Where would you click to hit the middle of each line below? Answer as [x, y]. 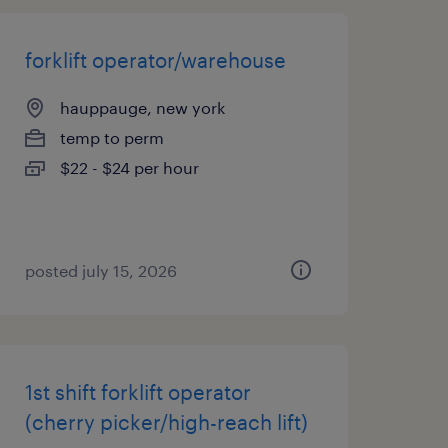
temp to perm [111, 137]
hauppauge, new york [142, 107]
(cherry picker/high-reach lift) [166, 422]
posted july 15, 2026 [100, 270]
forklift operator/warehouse [155, 60]
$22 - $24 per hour [129, 167]
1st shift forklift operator [137, 392]
